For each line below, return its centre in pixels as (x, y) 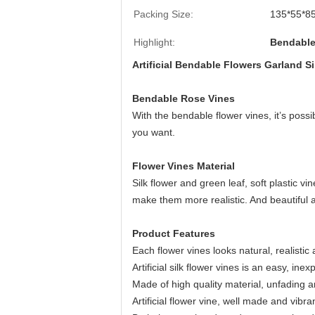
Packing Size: (163, 14)
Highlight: (154, 42)
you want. (154, 132)
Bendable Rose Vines (184, 98)
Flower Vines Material (184, 166)
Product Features (174, 233)
